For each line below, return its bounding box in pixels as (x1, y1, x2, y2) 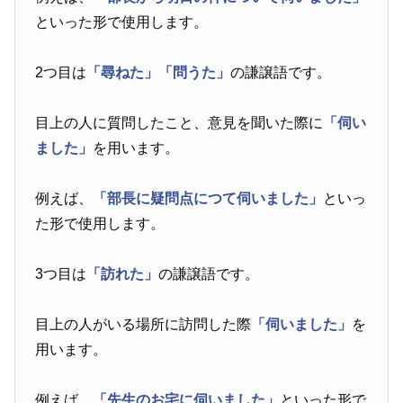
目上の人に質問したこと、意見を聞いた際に (35, 115, 324, 131)
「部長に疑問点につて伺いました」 (93, 191, 324, 207)
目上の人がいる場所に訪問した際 (35, 317, 252, 333)
